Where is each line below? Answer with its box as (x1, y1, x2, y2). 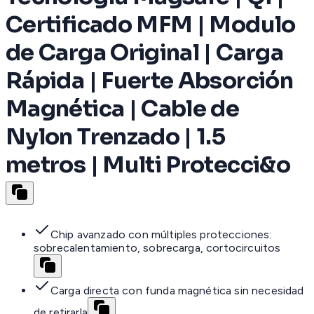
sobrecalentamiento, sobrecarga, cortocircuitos (34, 241, 281, 255)
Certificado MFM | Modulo (6, 10, 296, 39)
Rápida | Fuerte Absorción (6, 66, 293, 95)
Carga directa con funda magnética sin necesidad (50, 284, 304, 298)
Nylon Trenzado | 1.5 (6, 122, 226, 151)
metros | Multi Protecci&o (6, 150, 290, 179)
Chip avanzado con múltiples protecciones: (50, 228, 272, 242)
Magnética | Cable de (6, 94, 240, 123)
